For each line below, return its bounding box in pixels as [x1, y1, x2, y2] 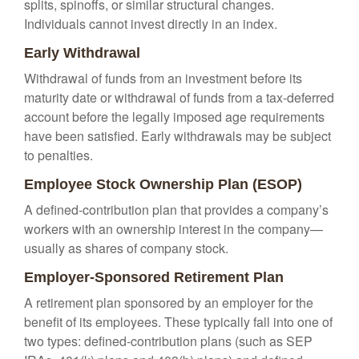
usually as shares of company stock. [24, 239, 228, 257]
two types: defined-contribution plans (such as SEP [24, 332, 313, 350]
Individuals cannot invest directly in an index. [24, 14, 277, 33]
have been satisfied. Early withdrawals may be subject [24, 127, 331, 145]
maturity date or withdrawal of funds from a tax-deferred [24, 88, 334, 107]
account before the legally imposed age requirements [24, 107, 325, 126]
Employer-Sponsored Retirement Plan [24, 269, 284, 285]
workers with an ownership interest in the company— [24, 220, 323, 238]
